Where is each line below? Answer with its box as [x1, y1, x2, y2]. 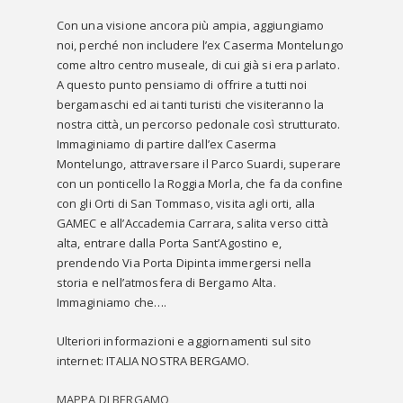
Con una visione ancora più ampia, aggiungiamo [56, 17, 325, 33]
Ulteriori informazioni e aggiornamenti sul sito [56, 333, 311, 349]
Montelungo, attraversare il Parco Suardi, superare [56, 156, 342, 172]
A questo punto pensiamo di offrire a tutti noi [56, 76, 308, 93]
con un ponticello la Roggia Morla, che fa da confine [56, 175, 344, 192]
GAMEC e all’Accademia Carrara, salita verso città [56, 215, 329, 231]
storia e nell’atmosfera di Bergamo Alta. [56, 274, 276, 291]
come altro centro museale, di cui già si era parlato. [56, 57, 340, 73]
